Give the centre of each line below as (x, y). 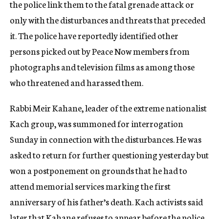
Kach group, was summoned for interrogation (97, 123)
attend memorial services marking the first (90, 186)
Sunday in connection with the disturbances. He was (106, 139)
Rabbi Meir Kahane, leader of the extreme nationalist (108, 108)
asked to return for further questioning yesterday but (109, 154)
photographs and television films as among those (102, 66)
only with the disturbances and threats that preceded (108, 20)
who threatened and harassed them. (77, 82)
